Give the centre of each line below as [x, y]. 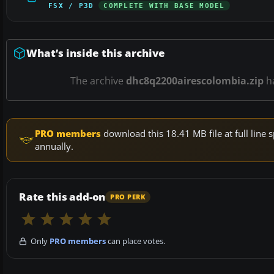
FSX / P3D [71, 6]
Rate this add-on [62, 197]
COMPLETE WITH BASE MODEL [164, 6]
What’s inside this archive [96, 53]
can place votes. [135, 241]
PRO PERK [128, 197]
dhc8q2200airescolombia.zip [194, 81]
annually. [54, 146]
